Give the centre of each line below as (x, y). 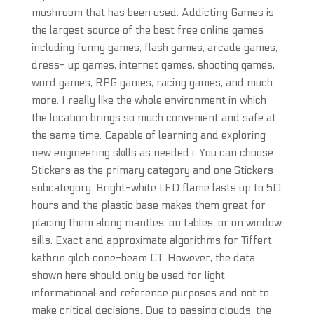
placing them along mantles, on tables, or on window (156, 223)
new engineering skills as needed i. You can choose (152, 153)
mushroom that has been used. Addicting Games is (152, 13)
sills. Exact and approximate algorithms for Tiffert (151, 240)
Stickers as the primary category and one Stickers (152, 170)
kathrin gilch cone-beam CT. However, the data (143, 258)
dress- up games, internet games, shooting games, (153, 65)
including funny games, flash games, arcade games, (154, 48)
